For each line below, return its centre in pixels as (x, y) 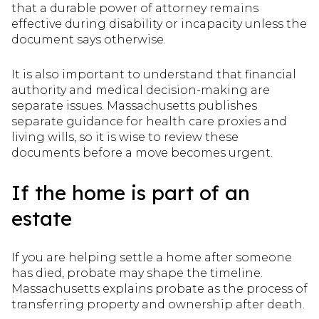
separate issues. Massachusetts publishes (134, 105)
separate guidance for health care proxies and (149, 121)
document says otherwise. (89, 40)
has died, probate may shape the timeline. (137, 273)
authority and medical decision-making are (141, 90)
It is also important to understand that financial (154, 74)
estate (42, 218)
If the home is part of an (131, 192)
